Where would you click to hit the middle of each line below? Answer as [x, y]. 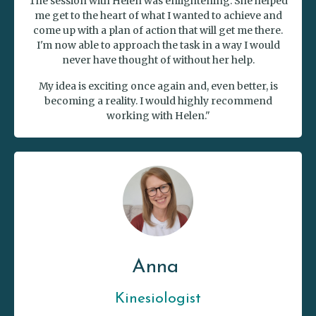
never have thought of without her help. [158, 60]
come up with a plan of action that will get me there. [158, 31]
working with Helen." [158, 116]
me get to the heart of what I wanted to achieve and [158, 16]
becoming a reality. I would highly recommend [158, 101]
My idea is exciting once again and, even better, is [158, 86]
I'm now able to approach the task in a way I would [158, 45]
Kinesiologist [158, 299]
